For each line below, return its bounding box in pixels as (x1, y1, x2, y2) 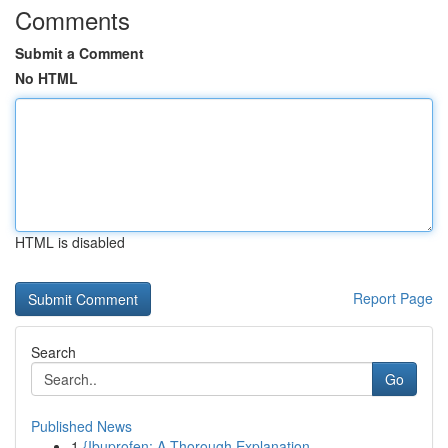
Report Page (353, 288, 433, 308)
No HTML (15, 68, 78, 88)
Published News (31, 416, 132, 436)
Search (31, 342, 76, 362)
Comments (15, 2, 130, 37)
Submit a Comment (15, 43, 144, 63)
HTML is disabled (15, 232, 125, 252)
